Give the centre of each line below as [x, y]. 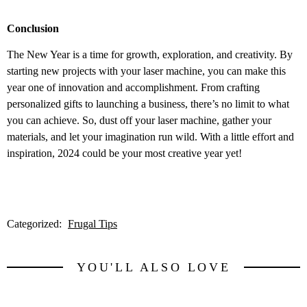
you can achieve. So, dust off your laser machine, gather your [139, 121]
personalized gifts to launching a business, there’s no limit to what [148, 104]
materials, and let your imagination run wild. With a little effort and [150, 137]
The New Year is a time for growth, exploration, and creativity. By [150, 55]
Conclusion [33, 28]
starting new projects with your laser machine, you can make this [146, 71]
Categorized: [36, 223]
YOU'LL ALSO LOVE [153, 267]
